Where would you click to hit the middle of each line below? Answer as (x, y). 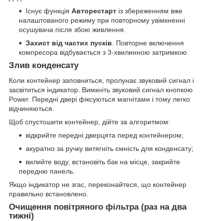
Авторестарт (94, 11)
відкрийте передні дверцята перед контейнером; (105, 135)
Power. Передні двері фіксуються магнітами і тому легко (99, 99)
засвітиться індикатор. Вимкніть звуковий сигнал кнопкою (101, 90)
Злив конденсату (44, 66)
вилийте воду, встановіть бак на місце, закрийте (103, 162)
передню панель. (47, 171)
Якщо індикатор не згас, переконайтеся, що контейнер (98, 184)
